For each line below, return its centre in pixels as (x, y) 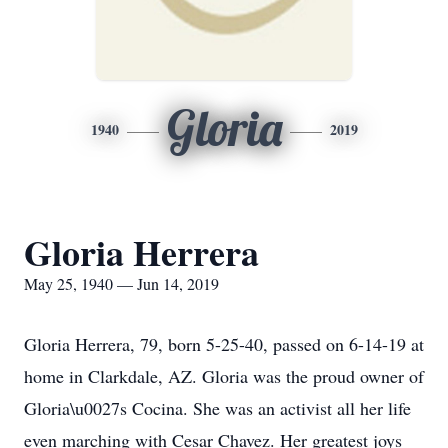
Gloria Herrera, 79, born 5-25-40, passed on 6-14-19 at (224, 344)
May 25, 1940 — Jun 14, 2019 (121, 283)
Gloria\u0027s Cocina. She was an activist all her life (217, 408)
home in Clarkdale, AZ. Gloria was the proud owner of (224, 376)
